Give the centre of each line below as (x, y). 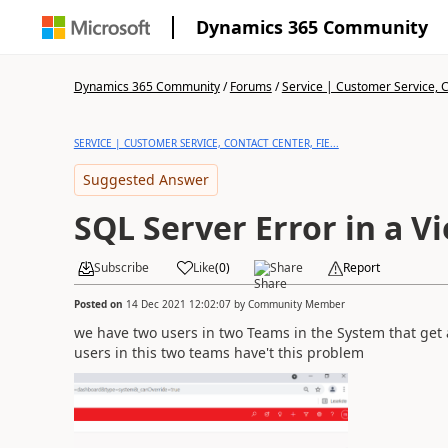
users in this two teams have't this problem (218, 352)
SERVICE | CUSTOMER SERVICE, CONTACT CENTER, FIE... (206, 143)
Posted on (99, 303)
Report (361, 267)
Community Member (296, 303)
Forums (250, 86)
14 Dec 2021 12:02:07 (178, 303)
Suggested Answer (145, 179)
